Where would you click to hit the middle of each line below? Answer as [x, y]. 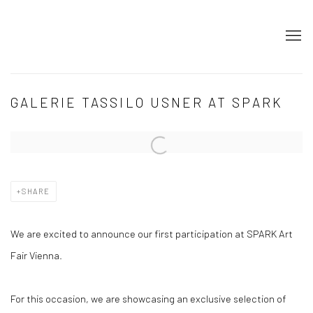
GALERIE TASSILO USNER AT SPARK [147, 102]
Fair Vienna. [36, 255]
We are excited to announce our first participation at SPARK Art [152, 233]
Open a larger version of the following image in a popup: [131, 141]
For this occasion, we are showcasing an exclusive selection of [148, 298]
